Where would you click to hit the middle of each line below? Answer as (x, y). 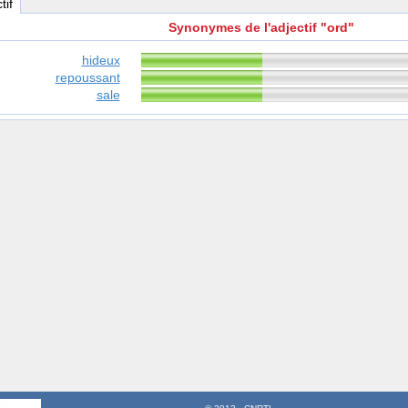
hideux (101, 61)
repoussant (87, 78)
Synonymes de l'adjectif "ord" (261, 28)
